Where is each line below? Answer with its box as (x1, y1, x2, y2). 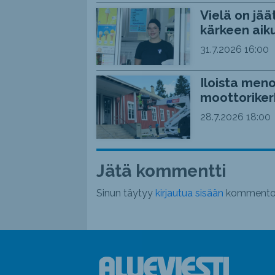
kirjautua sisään (155, 187, 223, 199)
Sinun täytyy (96, 187, 155, 199)
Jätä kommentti (96, 160, 227, 181)
